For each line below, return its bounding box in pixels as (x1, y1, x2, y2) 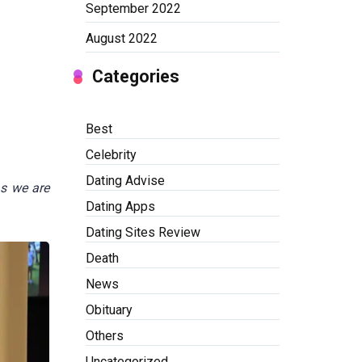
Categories (92, 66, 179, 86)
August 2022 (86, 31, 158, 46)
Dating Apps (86, 199, 155, 214)
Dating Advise (86, 173, 165, 188)
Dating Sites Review (86, 225, 200, 240)
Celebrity (86, 147, 137, 162)
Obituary (86, 302, 133, 318)
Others (86, 328, 124, 343)
